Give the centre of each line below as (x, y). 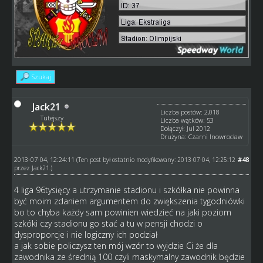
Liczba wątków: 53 (187, 120)
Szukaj (41, 76)
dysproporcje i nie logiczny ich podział (85, 234)
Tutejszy (52, 117)
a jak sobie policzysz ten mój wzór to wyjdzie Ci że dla (116, 245)
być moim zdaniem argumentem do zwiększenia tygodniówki (129, 201)
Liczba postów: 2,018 (190, 112)
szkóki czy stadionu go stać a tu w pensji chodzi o (108, 223)
